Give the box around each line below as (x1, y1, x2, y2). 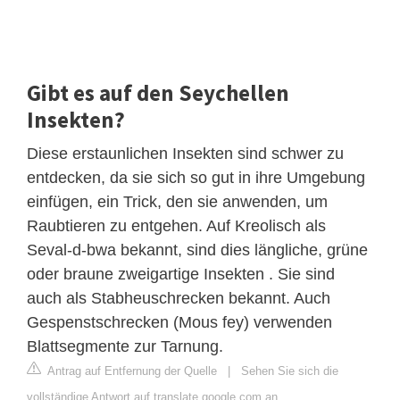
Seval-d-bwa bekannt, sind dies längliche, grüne (27, 240, 368, 259)
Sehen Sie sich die (241, 363, 338, 378)
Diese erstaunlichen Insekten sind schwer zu (27, 144, 344, 162)
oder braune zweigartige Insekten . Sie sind (27, 264, 335, 283)
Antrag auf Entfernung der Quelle (45, 363, 217, 378)
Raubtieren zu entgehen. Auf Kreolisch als (27, 216, 326, 235)
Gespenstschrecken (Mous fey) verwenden (27, 312, 332, 331)
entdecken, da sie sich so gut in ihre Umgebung (27, 168, 365, 187)
